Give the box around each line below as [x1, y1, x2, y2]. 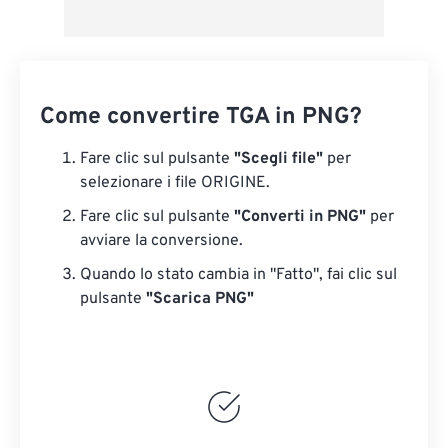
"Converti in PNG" [234, 207, 366, 228]
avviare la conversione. [80, 231, 243, 252]
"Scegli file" [234, 149, 323, 170]
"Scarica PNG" [146, 289, 254, 310]
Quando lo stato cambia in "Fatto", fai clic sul [80, 265, 397, 286]
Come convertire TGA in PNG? [40, 103, 362, 133]
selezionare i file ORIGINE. [80, 173, 270, 194]
